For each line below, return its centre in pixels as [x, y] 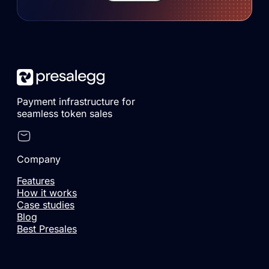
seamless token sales [65, 113]
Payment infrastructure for [76, 101]
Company [39, 159]
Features [36, 180]
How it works [47, 192]
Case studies [46, 204]
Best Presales [47, 228]
